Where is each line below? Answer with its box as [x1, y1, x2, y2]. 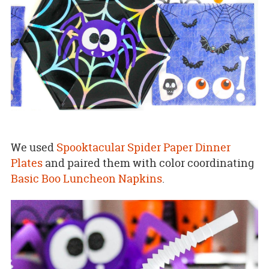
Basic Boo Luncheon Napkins [10, 171, 162, 186]
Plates [10, 155, 43, 171]
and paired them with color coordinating [42, 155, 254, 171]
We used [10, 139, 56, 155]
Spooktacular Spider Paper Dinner [56, 139, 231, 155]
